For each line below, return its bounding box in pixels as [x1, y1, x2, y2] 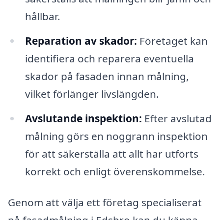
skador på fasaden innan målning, [25, 69, 189, 83]
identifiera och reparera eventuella [25, 51, 194, 65]
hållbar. [25, 9, 60, 23]
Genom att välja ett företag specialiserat [8, 195, 202, 210]
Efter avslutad [141, 111, 212, 125]
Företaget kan [137, 33, 208, 48]
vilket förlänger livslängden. [25, 86, 159, 101]
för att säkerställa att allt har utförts [25, 146, 198, 161]
